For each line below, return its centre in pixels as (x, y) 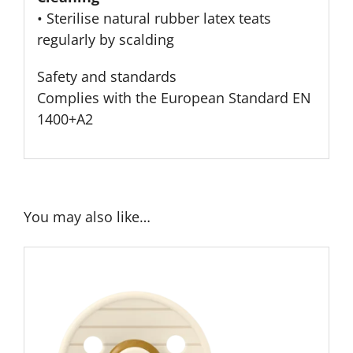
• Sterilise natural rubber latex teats (154, 19)
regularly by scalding (105, 40)
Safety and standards (106, 77)
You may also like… (87, 216)
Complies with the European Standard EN (174, 98)
